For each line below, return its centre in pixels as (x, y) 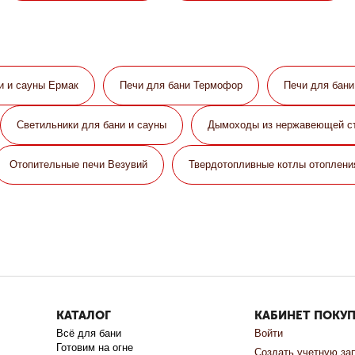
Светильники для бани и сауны (92, 125)
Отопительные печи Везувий (78, 165)
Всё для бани (89, 334)
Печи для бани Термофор (181, 86)
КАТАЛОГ (84, 316)
